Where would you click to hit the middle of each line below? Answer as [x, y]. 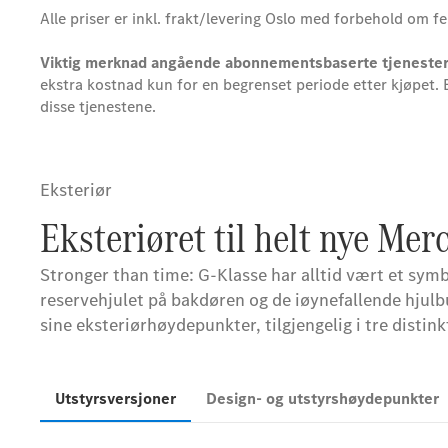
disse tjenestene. [98, 106]
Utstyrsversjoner [115, 398]
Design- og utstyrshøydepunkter [322, 398]
